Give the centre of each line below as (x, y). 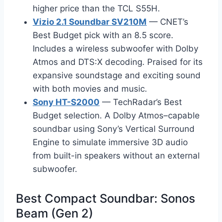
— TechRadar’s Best (141, 102)
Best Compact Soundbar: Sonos (106, 198)
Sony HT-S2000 (66, 102)
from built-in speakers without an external (116, 155)
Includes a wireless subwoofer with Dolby (115, 48)
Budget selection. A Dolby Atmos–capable (116, 115)
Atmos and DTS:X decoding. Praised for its (118, 62)
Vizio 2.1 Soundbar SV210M (90, 22)
